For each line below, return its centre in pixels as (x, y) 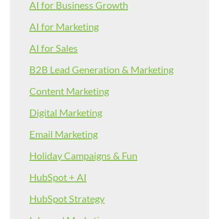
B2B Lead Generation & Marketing (101, 69)
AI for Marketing (64, 26)
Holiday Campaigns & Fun (83, 155)
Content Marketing (69, 91)
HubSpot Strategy (67, 198)
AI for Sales (54, 48)
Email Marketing (64, 134)
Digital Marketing (66, 112)
